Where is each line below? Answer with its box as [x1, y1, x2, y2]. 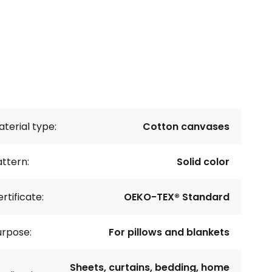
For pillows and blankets [109, 225, 229, 239]
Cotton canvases [143, 120, 229, 134]
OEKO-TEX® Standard [124, 190, 229, 204]
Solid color [177, 155, 229, 169]
